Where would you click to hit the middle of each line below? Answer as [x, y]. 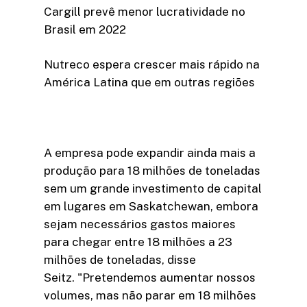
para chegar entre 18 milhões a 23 [138, 242]
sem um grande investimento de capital [153, 189]
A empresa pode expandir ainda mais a [150, 153]
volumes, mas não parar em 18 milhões [150, 296]
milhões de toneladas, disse [120, 260]
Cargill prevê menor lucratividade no [145, 11]
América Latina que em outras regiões [149, 83]
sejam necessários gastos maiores [140, 224]
